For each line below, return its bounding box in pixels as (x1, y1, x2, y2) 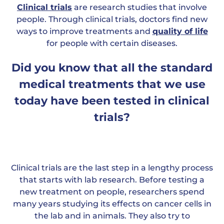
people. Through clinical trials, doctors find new (16, 14, 207, 24)
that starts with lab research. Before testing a (19, 175, 204, 184)
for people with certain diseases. (46, 38, 177, 48)
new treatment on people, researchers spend (19, 187, 204, 196)
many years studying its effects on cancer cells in (12, 199, 211, 208)
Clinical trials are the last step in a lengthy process (11, 163, 213, 172)
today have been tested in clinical (14, 94, 209, 107)
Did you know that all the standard (11, 61, 212, 74)
